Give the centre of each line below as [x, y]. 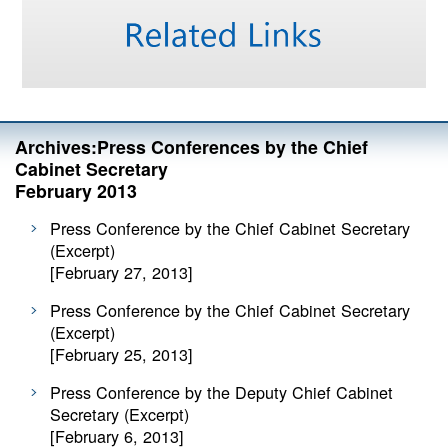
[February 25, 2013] [121, 354]
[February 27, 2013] [121, 271]
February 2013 [76, 190]
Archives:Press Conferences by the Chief [191, 146]
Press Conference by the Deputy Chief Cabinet [221, 392]
